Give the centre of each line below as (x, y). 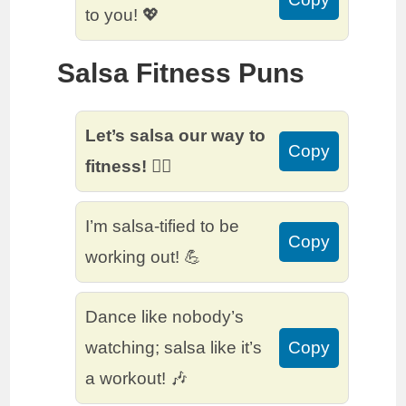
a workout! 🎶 (137, 379)
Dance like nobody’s (165, 317)
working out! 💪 (144, 257)
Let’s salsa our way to (176, 136)
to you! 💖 (123, 15)
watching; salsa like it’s (174, 348)
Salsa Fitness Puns (181, 73)
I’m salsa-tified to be (163, 227)
